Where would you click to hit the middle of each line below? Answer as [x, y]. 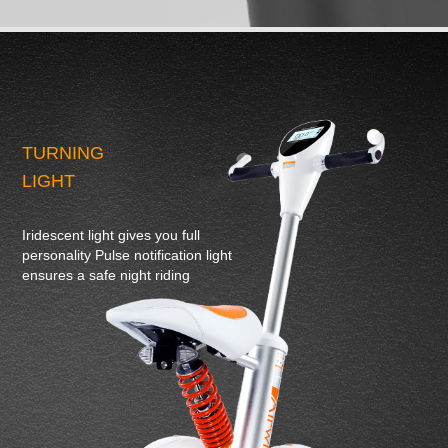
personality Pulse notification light [127, 254]
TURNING [63, 152]
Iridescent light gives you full [111, 234]
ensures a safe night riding [106, 274]
